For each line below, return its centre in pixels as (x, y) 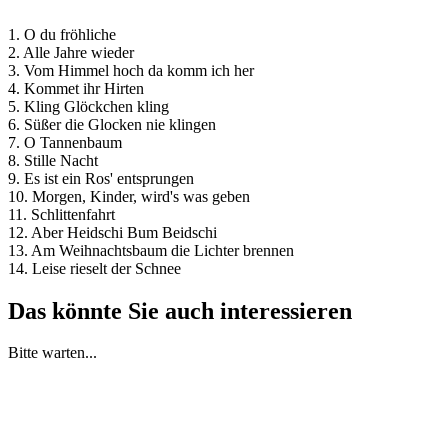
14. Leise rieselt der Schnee (94, 268)
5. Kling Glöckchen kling (88, 106)
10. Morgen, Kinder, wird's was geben (129, 196)
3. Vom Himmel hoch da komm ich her (131, 70)
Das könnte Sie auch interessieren (180, 310)
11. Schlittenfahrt (61, 214)
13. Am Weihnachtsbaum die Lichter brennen (151, 250)
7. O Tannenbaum (65, 142)
